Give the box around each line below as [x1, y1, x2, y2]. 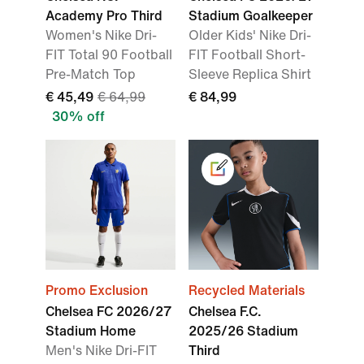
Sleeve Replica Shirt [188, 67, 311, 82]
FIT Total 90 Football [45, 48, 172, 63]
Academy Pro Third [45, 9, 162, 24]
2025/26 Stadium [188, 324, 298, 339]
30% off [52, 110, 105, 124]
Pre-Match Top [45, 67, 136, 82]
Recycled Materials [188, 284, 305, 298]
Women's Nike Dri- [45, 28, 157, 43]
